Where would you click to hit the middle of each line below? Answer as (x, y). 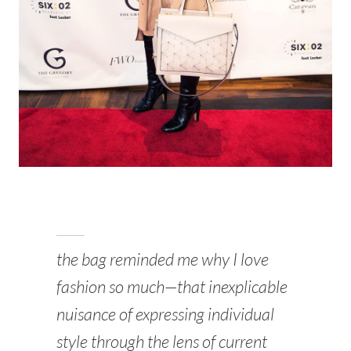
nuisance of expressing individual (165, 313)
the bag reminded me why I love (163, 259)
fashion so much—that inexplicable (172, 286)
